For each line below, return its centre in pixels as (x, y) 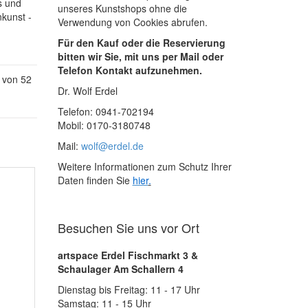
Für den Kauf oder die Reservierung (141, 43)
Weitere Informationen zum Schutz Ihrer (144, 166)
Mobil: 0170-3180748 (104, 125)
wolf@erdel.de (112, 146)
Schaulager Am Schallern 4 (120, 269)
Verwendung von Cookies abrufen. (132, 22)
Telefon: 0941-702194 (106, 111)
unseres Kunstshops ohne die (122, 8)
